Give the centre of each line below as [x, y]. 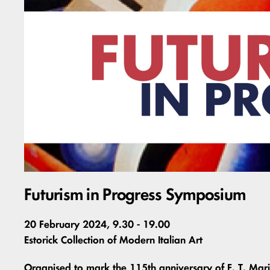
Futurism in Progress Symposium [135, 194]
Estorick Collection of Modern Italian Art [113, 240]
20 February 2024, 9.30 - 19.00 [97, 224]
